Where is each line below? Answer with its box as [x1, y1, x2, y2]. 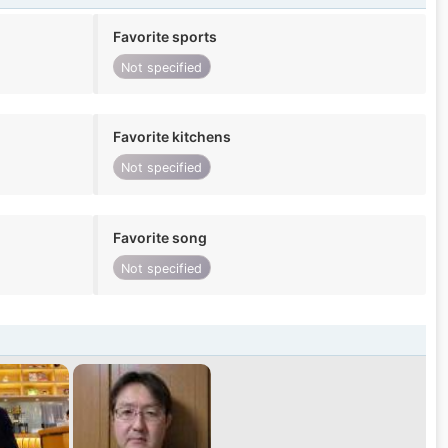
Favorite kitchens [112, 128, 231, 146]
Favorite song [112, 228, 207, 246]
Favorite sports [112, 28, 217, 46]
